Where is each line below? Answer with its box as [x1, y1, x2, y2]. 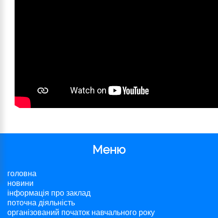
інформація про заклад [7, 189, 91, 197]
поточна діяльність [7, 199, 75, 207]
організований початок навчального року [7, 208, 155, 217]
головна [7, 169, 36, 178]
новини [7, 179, 34, 187]
